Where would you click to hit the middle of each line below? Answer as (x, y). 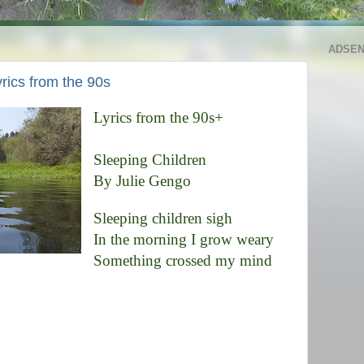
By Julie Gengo (142, 181)
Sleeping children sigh (162, 218)
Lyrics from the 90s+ (158, 117)
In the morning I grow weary (183, 239)
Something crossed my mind (182, 260)
